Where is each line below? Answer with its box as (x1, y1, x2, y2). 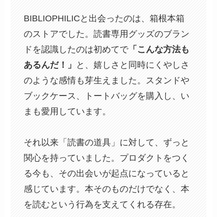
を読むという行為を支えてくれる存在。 (24, 199, 181, 209)
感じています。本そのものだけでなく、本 (24, 184, 190, 194)
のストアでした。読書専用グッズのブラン (24, 29, 190, 39)
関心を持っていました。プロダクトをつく (24, 153, 190, 163)
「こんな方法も (128, 44, 190, 54)
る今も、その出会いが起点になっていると (24, 168, 190, 178)
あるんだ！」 (24, 60, 77, 70)
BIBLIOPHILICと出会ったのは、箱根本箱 (24, 13, 185, 23)
